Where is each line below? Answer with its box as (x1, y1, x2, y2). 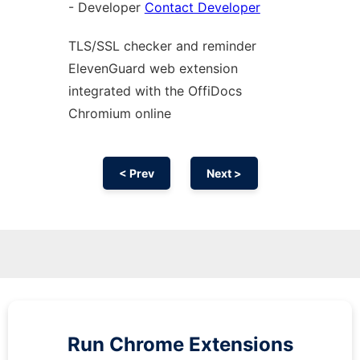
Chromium (67, 105, 135, 121)
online (134, 105, 171, 121)
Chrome (108, 333, 189, 356)
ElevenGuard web (67, 60, 179, 76)
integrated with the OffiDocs (67, 83, 242, 99)
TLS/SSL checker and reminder (67, 38, 256, 54)
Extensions (188, 333, 293, 356)
